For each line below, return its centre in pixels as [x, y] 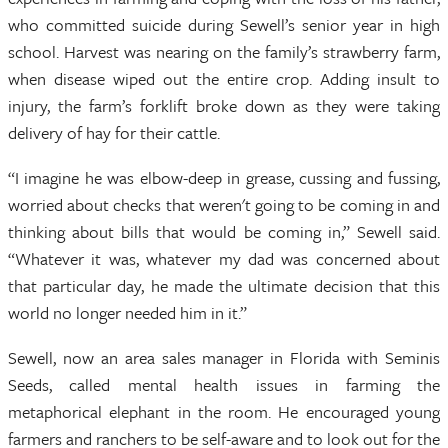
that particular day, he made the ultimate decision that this [224, 286]
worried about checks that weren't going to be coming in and [224, 205]
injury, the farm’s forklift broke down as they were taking [224, 106]
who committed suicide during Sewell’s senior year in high [224, 25]
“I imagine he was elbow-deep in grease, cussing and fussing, [224, 178]
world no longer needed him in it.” [127, 313]
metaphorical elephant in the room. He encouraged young [224, 412]
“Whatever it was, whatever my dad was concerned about [224, 259]
